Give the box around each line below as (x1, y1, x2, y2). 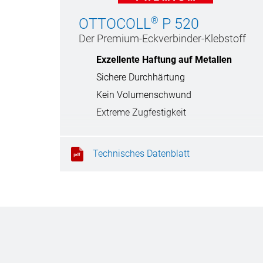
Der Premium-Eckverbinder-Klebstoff (79, 32, 246, 45)
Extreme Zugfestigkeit (96, 107, 186, 119)
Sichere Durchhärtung (96, 72, 185, 83)
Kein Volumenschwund (96, 89, 191, 101)
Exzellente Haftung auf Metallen (96, 54, 232, 66)
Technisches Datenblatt (93, 147, 190, 159)
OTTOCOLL (79, 15, 151, 33)
